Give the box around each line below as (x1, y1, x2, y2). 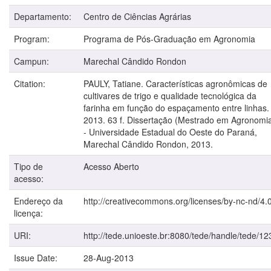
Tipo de (14, 160, 43, 172)
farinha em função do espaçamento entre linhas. (83, 101, 269, 114)
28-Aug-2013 (83, 251, 134, 264)
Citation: (14, 77, 48, 90)
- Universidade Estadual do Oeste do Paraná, (83, 125, 257, 138)
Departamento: (14, 10, 74, 22)
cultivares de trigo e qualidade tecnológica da (83, 89, 256, 102)
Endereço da (14, 194, 63, 207)
